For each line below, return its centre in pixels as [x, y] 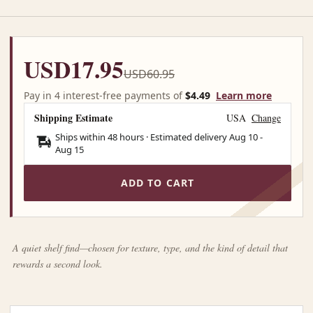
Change [266, 117]
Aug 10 [243, 137]
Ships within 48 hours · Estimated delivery [142, 137]
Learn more [244, 95]
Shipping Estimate [73, 117]
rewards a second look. [58, 263]
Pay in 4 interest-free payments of [104, 95]
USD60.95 [149, 74]
